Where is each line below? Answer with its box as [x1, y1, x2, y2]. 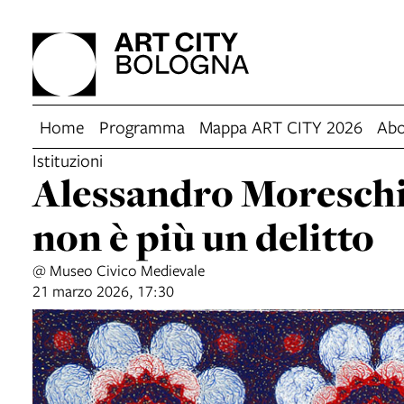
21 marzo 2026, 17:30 [32, 280, 174, 301]
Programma [99, 115, 185, 138]
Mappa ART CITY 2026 [199, 115, 363, 138]
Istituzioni [32, 149, 103, 171]
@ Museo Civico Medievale [32, 260, 205, 280]
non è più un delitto [32, 211, 374, 263]
